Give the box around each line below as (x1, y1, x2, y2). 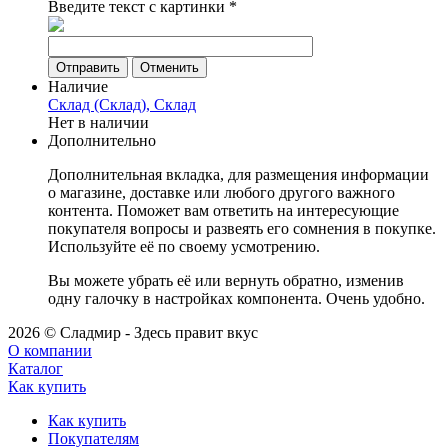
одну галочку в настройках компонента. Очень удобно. (48, 290, 425, 308)
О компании (8, 342, 92, 360)
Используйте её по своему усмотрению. (48, 238, 320, 256)
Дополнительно (48, 132, 156, 150)
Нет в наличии (48, 114, 149, 132)
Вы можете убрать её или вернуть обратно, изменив (48, 272, 404, 290)
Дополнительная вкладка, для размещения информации (48, 166, 429, 184)
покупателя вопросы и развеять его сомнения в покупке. (48, 220, 436, 238)
